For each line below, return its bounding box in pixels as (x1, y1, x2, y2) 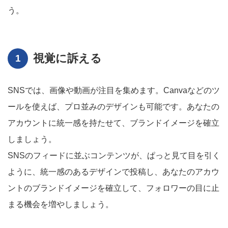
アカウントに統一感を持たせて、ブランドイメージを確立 (8, 119, 219, 127)
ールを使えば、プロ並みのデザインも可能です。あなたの (8, 102, 219, 111)
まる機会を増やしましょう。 (8, 200, 113, 209)
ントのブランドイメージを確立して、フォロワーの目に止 (8, 184, 219, 192)
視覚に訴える (33, 52, 102, 65)
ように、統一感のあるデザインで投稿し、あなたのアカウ (8, 167, 219, 176)
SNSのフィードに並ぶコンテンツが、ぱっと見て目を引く (8, 151, 220, 160)
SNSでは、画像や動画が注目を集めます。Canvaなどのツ (8, 86, 220, 95)
